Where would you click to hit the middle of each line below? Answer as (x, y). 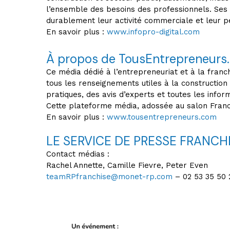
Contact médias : (79, 154)
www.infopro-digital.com (153, 32)
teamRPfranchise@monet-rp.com (109, 177)
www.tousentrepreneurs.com (162, 117)
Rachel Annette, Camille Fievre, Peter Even (127, 165)
